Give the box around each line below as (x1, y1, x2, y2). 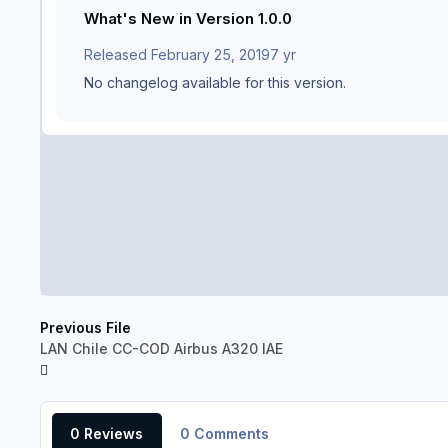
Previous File (40, 318, 131, 336)
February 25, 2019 (151, 46, 270, 64)
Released (84, 46, 151, 64)
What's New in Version (84, 9, 258, 29)
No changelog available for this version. (84, 74, 346, 92)
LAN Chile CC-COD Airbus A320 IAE (40, 339, 283, 357)
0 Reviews (70, 424, 144, 442)
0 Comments (179, 424, 269, 442)
